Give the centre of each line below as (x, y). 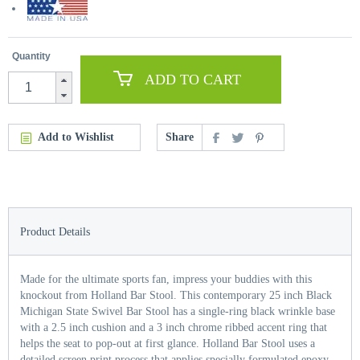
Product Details (55, 232)
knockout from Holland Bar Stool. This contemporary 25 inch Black (176, 295)
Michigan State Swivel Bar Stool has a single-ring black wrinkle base (178, 311)
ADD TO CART (193, 79)
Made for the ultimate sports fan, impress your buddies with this (166, 279)
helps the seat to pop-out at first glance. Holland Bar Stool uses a (168, 344)
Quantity (31, 56)
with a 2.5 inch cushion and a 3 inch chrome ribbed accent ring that (174, 327)
